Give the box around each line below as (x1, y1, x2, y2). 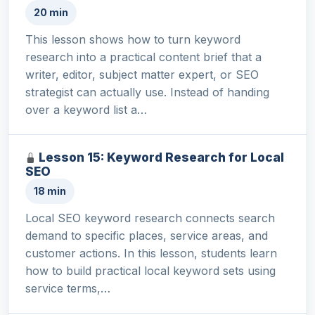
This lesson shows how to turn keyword (25, 32, 240, 47)
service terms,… (25, 281, 110, 296)
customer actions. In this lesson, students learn (25, 246, 277, 261)
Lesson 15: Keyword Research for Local (39, 150, 284, 165)
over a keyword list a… (25, 103, 147, 117)
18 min (34, 185, 66, 198)
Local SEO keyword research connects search (25, 211, 275, 226)
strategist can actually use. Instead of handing (25, 85, 269, 100)
